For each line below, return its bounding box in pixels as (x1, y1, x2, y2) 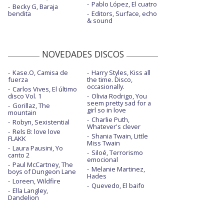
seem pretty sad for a (86, 98, 151, 108)
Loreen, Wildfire (12, 176, 60, 186)
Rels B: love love (12, 127, 60, 136)
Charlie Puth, (91, 115, 129, 124)
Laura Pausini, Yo (12, 143, 63, 153)
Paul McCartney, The (12, 160, 73, 169)
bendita (8, 9, 31, 18)
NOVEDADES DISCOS (42, 48, 124, 60)
